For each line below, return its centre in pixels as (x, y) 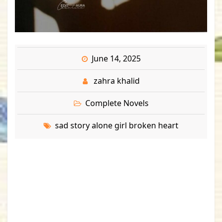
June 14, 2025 (116, 58)
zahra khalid (116, 81)
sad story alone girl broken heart (117, 125)
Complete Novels (117, 103)
